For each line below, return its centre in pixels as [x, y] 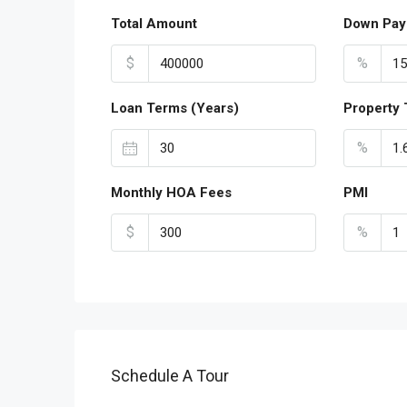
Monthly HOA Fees [171, 193]
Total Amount [154, 24]
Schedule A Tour [170, 376]
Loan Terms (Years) [175, 108]
